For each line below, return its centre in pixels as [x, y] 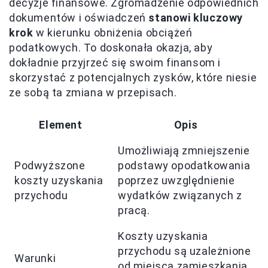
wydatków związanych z [180, 196]
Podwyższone [50, 166]
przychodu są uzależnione [185, 251]
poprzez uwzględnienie [176, 181]
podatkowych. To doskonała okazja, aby [111, 48]
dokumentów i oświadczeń [79, 18]
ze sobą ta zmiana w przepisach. [93, 93]
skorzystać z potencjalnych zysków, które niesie [133, 78]
